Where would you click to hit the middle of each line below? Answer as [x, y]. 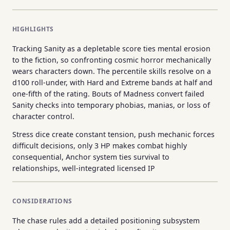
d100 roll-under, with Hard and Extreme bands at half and [112, 83]
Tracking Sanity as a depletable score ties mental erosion [111, 49]
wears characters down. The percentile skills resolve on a [112, 71]
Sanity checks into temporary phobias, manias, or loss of [111, 105]
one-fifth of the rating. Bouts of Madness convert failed [108, 94]
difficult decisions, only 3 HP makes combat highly [100, 145]
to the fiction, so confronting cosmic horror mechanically [112, 60]
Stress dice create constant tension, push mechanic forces [113, 134]
